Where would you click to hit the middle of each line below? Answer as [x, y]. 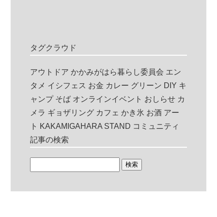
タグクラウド [54, 48]
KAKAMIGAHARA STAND [85, 126]
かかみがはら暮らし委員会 [117, 72]
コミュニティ [156, 126]
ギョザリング [71, 113]
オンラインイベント [108, 99]
